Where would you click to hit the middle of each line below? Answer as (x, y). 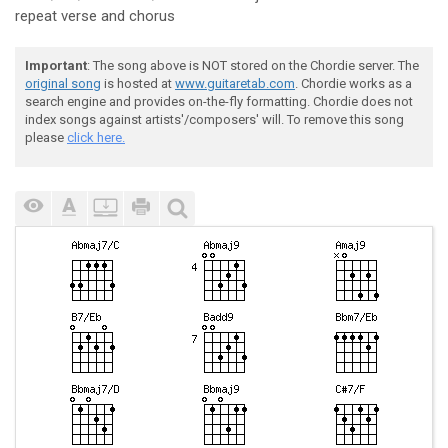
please (46, 137)
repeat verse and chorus (95, 16)
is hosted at (138, 83)
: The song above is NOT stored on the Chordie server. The (253, 65)
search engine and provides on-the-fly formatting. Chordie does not (219, 101)
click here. (96, 137)
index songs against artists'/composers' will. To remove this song (214, 119)
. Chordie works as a (353, 83)
